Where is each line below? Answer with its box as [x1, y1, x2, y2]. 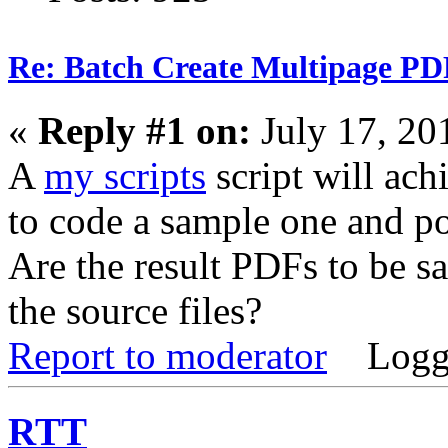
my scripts [44, 154, 206, 198]
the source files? [8, 289, 262, 333]
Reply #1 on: [38, 109, 251, 153]
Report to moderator [8, 334, 327, 378]
